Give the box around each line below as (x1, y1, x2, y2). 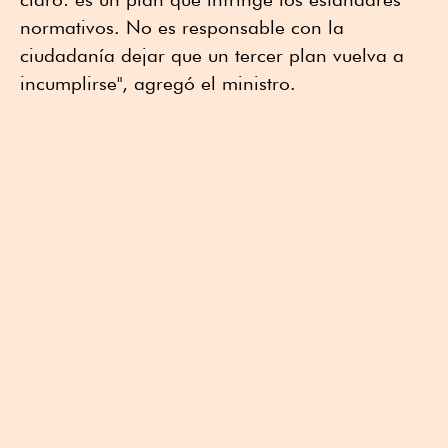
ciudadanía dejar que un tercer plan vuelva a (20, 43, 404, 66)
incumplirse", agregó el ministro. (20, 71, 296, 94)
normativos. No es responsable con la (20, 15, 344, 38)
